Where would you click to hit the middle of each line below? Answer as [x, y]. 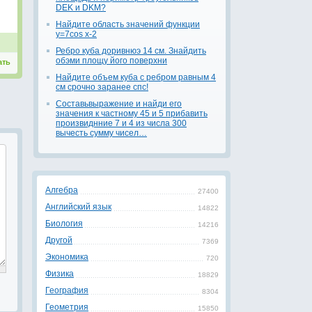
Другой [59, 240]
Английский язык [78, 207]
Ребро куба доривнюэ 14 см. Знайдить [131, 51]
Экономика [67, 257]
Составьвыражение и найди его [119, 104]
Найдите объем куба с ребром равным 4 [136, 77]
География [67, 290]
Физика [60, 274]
